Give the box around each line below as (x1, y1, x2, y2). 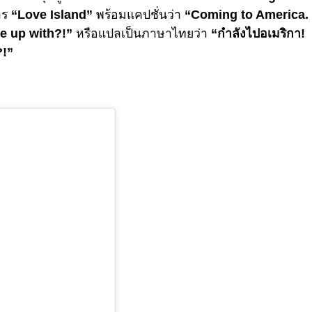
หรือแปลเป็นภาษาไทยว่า (72, 26, 208, 40)
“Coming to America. (185, 7, 309, 22)
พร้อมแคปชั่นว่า (93, 7, 185, 22)
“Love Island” (11, 7, 93, 22)
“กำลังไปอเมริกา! (208, 26, 305, 40)
